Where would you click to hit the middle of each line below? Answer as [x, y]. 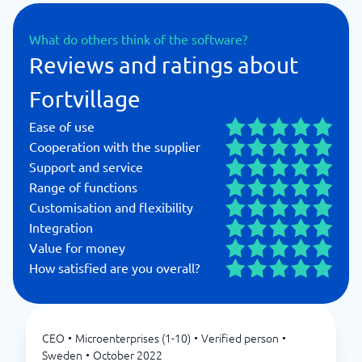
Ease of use [62, 126]
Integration [61, 227]
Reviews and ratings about [164, 65]
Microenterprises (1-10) [133, 338]
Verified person [240, 338]
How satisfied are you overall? [114, 267]
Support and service [86, 166]
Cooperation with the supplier [115, 146]
